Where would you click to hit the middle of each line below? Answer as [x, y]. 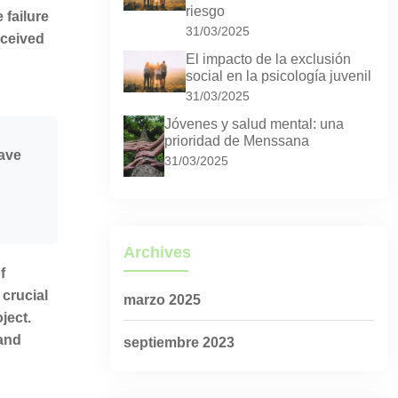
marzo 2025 [162, 300]
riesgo [205, 11]
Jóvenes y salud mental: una [254, 124]
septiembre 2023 [179, 343]
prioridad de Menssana [237, 141]
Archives [157, 253]
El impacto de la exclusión [268, 59]
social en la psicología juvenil [279, 76]
